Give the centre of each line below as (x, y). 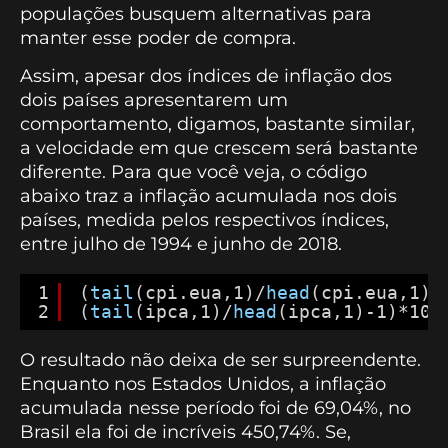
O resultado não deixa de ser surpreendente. (220, 360)
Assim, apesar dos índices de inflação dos (206, 76)
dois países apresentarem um (154, 100)
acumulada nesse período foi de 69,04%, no (215, 408)
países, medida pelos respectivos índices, (204, 220)
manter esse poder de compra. (158, 37)
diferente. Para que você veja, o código (193, 172)
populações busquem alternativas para (196, 13)
